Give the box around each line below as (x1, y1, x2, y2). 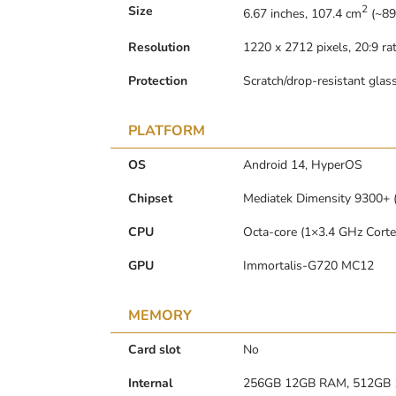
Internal (128, 374, 172, 392)
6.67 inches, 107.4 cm (243, 4, 362, 22)
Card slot (128, 340, 180, 358)
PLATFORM (128, 120, 205, 141)
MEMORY (128, 305, 192, 325)
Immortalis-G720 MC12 (243, 256, 374, 274)
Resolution (128, 38, 190, 56)
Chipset (128, 189, 172, 207)
